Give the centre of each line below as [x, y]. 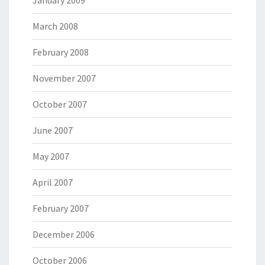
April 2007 [53, 182]
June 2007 [53, 130]
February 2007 [61, 209]
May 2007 [51, 156]
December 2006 [64, 235]
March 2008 [55, 26]
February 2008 [61, 52]
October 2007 [60, 104]
